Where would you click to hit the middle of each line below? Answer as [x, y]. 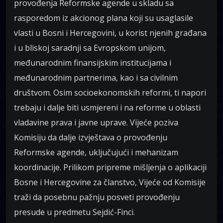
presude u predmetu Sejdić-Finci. [74, 212]
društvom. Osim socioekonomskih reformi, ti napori [110, 93]
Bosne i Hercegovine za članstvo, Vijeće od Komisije [110, 182]
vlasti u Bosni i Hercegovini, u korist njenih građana [110, 33]
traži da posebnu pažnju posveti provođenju [97, 197]
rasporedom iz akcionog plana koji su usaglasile [104, 18]
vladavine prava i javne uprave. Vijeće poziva [96, 123]
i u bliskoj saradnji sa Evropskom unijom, [90, 48]
